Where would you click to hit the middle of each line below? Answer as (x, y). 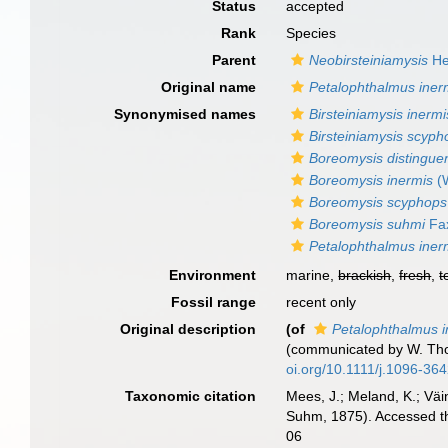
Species (311, 33)
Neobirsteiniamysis (369, 60)
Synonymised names (185, 114)
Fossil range (214, 302)
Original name (209, 87)
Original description (188, 329)
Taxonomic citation (191, 396)
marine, (312, 275)
